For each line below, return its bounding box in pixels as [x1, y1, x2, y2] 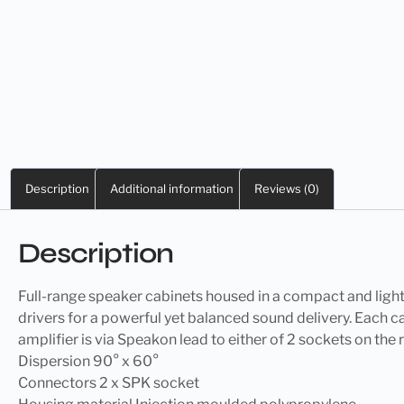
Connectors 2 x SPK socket [18, 373, 199, 391]
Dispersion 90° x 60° [18, 352, 159, 370]
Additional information [109, 181, 234, 197]
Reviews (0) [253, 181, 319, 197]
